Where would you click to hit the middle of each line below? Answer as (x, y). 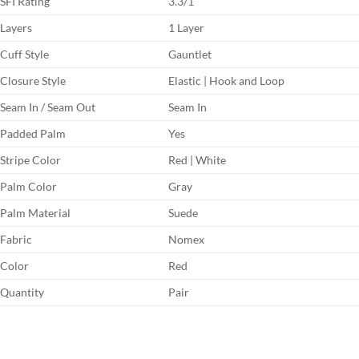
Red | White (198, 159)
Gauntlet (190, 54)
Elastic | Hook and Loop (227, 80)
